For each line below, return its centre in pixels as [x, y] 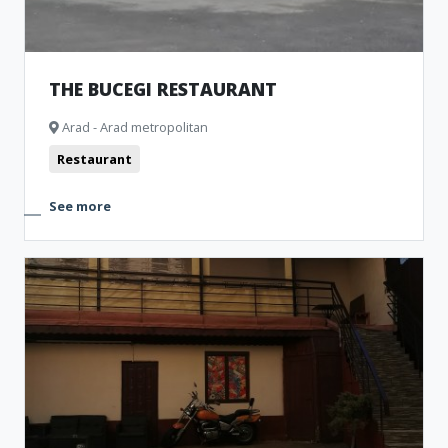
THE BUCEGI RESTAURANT [163, 89]
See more [80, 206]
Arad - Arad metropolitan [133, 127]
